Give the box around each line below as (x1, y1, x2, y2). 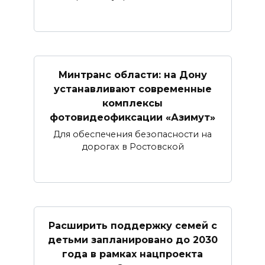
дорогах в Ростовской (81, 141, 184, 153)
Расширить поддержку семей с (48, 219, 217, 231)
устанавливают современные (53, 83, 212, 95)
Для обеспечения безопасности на (53, 129, 212, 140)
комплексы (102, 97, 163, 109)
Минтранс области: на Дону (58, 69, 207, 80)
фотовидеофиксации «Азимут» (50, 111, 215, 123)
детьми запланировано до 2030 (47, 234, 218, 245)
